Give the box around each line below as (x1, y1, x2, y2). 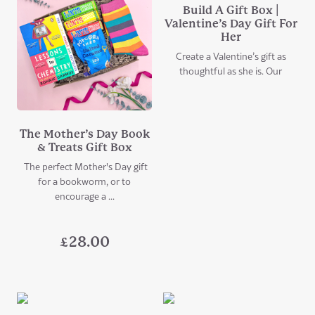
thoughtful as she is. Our (179, 63, 282, 78)
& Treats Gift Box (37, 140, 132, 154)
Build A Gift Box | (182, 3, 279, 17)
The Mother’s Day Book (19, 127, 150, 141)
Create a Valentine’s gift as (175, 49, 286, 63)
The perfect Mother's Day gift (21, 159, 148, 174)
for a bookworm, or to (38, 174, 131, 188)
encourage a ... (54, 188, 115, 203)
